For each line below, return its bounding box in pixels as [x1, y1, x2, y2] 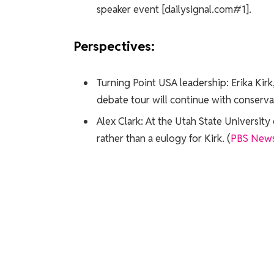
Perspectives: [73, 37, 155, 55]
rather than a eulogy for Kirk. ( [96, 131, 231, 146]
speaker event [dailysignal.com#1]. [96, 2, 251, 17]
